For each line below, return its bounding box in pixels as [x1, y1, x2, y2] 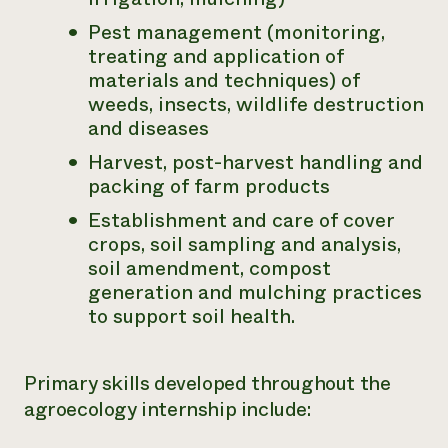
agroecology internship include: [24, 395, 311, 424]
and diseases [88, 114, 209, 143]
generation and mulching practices [88, 278, 422, 307]
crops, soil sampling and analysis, [88, 230, 401, 259]
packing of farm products [88, 172, 330, 201]
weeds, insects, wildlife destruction [88, 90, 424, 119]
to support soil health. [88, 302, 295, 331]
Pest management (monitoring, [88, 18, 385, 47]
